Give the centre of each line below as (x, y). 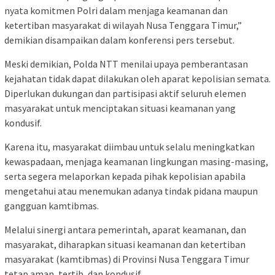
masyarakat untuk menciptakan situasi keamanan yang (120, 108)
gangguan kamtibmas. (52, 206)
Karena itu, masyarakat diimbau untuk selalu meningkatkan (130, 147)
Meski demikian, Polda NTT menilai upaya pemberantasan (126, 64)
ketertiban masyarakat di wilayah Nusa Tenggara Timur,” (123, 25)
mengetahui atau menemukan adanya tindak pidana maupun (131, 191)
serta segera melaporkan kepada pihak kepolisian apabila (125, 176)
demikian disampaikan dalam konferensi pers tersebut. (119, 40)
